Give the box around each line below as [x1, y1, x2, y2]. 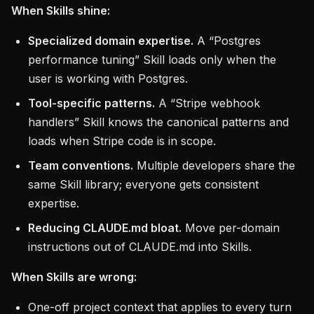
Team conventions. [28, 158, 133, 172]
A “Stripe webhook [155, 96, 260, 110]
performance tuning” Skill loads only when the [28, 53, 276, 67]
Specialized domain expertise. [28, 34, 193, 48]
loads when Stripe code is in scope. [28, 134, 216, 148]
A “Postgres [193, 34, 261, 48]
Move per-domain [182, 221, 280, 235]
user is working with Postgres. [28, 71, 188, 86]
